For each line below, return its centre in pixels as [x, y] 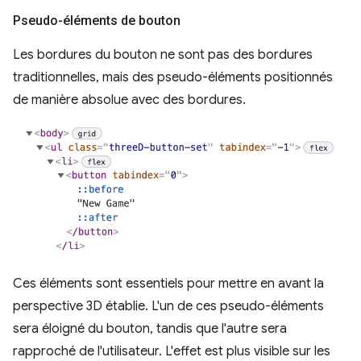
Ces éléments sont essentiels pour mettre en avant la [168, 283]
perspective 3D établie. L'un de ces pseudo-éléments [168, 306]
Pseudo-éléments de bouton [97, 21]
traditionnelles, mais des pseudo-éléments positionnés [173, 78]
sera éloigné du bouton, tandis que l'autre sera [150, 328]
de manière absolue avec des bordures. [129, 100]
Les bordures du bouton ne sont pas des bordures [163, 55]
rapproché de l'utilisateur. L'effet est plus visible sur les [172, 351]
